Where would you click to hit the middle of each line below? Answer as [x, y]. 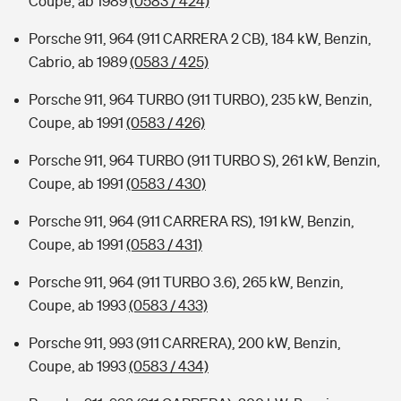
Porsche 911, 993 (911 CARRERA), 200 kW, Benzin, [185, 343]
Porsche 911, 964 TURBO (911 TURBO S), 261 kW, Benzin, [205, 160]
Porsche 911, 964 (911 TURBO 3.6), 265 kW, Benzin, [186, 282]
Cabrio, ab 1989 [79, 62]
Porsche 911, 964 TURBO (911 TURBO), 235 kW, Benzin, [200, 99]
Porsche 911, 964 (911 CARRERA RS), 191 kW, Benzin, [192, 221]
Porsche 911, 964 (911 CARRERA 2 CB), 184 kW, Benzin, [200, 38]
